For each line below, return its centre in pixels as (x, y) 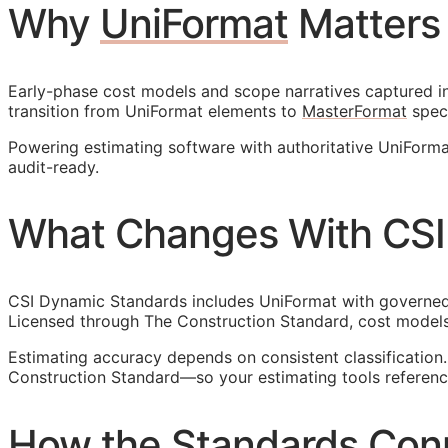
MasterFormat (354, 111)
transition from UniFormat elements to (155, 111)
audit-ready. (53, 167)
